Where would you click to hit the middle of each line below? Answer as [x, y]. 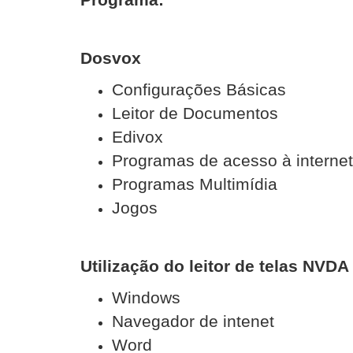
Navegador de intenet [193, 321]
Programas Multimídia [195, 184]
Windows [146, 297]
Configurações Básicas [199, 89]
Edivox [137, 137]
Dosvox [111, 58]
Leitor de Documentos [195, 113]
